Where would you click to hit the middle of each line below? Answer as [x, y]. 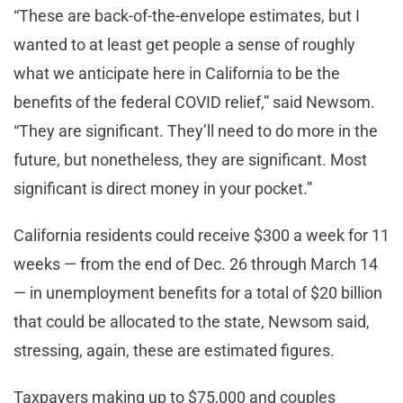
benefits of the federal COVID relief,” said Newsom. [194, 102]
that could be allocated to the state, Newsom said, [192, 321]
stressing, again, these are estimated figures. [176, 350]
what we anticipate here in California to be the [177, 73]
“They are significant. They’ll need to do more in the [196, 130]
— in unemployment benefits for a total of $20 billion [198, 292]
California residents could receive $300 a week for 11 [201, 235]
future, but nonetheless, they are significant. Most [190, 159]
